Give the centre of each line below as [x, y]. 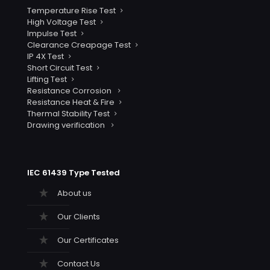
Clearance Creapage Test [79, 45]
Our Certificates [88, 240]
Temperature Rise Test [71, 11]
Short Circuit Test [60, 68]
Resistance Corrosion [70, 91]
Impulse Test [52, 33]
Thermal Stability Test [68, 114]
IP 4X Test [46, 56]
